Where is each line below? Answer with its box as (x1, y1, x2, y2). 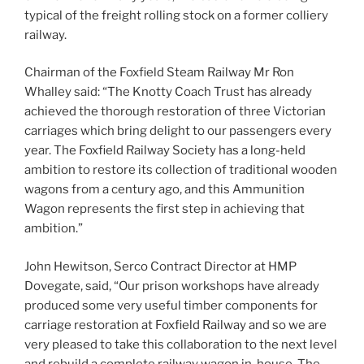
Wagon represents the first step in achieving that (24, 201, 305, 217)
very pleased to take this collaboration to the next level (24, 336, 337, 352)
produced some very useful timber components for (24, 297, 318, 313)
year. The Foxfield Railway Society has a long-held (24, 143, 305, 158)
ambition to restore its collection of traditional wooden (24, 162, 337, 178)
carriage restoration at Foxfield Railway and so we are (24, 317, 327, 332)
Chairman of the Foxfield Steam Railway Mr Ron (24, 65, 294, 80)
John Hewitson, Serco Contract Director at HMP (24, 258, 297, 274)
